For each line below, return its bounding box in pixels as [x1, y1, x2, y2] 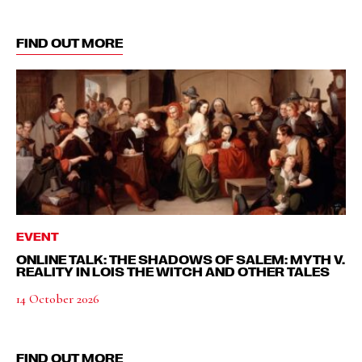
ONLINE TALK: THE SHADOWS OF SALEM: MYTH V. [16, 252, 345, 267]
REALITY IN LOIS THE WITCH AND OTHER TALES [16, 264, 330, 279]
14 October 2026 [16, 291, 99, 307]
